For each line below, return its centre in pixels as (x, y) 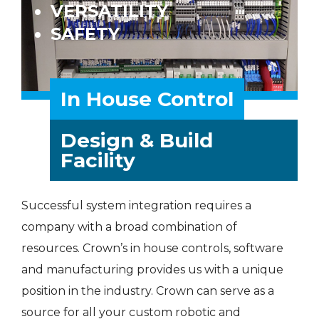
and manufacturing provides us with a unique (152, 270)
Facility (98, 160)
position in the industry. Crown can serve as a (148, 291)
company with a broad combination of (129, 227)
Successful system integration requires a (136, 205)
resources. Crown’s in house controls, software (152, 248)
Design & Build (137, 140)
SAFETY (85, 34)
